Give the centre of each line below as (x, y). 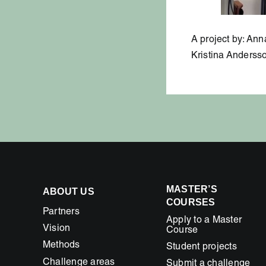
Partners (61, 212)
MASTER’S (191, 189)
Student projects (201, 248)
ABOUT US (68, 191)
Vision (56, 229)
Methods (61, 246)
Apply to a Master (204, 221)
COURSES (191, 202)
